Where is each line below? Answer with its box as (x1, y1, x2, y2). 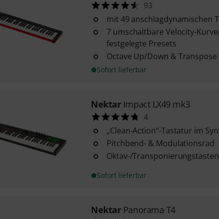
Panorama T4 (123, 204, 175, 216)
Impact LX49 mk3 (123, 98, 190, 110)
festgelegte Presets (106, 38, 176, 49)
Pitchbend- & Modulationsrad (106, 138, 215, 149)
